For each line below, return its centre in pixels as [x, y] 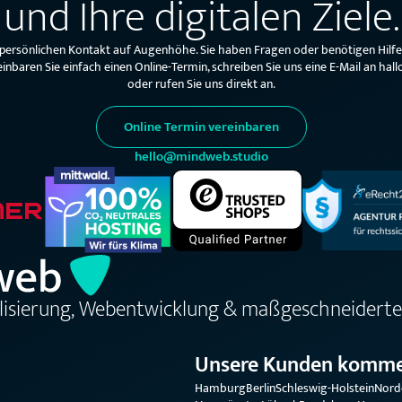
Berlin [261, 389]
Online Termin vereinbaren [201, 127]
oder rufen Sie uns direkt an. [201, 84]
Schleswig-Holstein [325, 389]
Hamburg [220, 389]
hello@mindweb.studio [201, 157]
